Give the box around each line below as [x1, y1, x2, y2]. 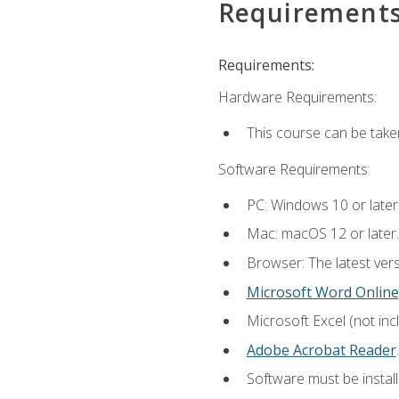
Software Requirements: [217, 159, 370, 179]
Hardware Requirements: [217, 87, 377, 107]
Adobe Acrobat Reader [246, 339, 396, 360]
